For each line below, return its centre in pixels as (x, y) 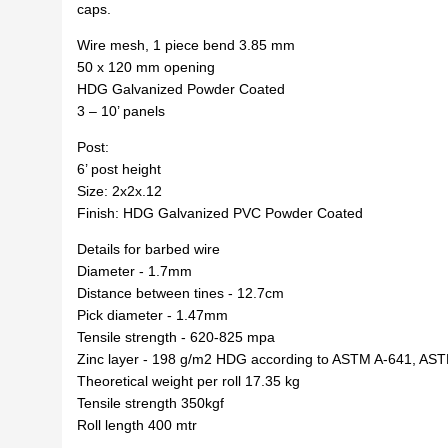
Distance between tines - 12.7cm (181, 293)
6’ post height (119, 169)
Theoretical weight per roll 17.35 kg (189, 381)
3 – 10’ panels (121, 111)
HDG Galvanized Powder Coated (181, 89)
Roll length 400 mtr (137, 425)
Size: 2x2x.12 (120, 191)
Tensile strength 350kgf (151, 403)
